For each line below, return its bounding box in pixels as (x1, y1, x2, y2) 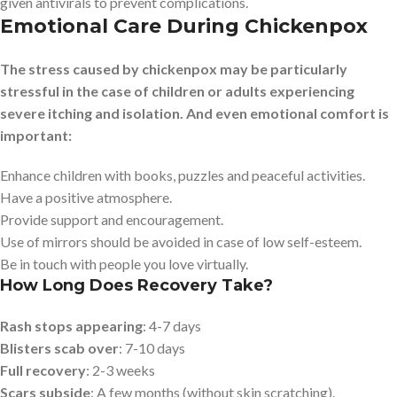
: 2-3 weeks (86, 361, 155, 378)
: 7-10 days (119, 339, 185, 356)
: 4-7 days (143, 316, 201, 334)
